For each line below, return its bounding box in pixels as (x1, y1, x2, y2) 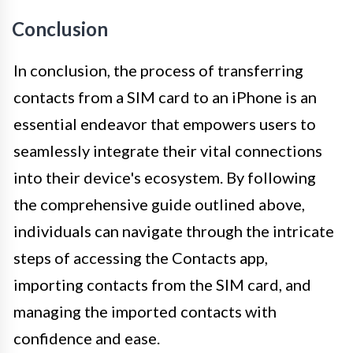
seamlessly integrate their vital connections (13, 140, 322, 160)
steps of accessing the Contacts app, (13, 247, 268, 267)
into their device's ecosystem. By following (13, 167, 316, 187)
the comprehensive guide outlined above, (13, 194, 305, 214)
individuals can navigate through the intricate (13, 221, 334, 240)
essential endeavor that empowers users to (13, 113, 316, 133)
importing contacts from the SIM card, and (13, 274, 311, 294)
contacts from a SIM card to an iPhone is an (13, 87, 317, 106)
